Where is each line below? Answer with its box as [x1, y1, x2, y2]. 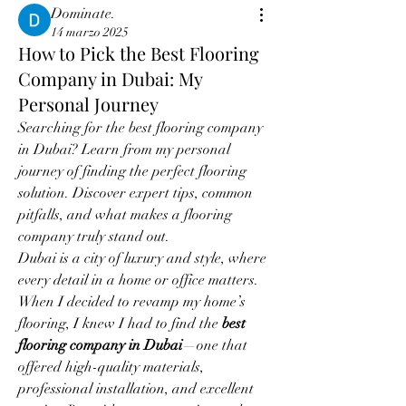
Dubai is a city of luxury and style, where [18, 249, 266, 267]
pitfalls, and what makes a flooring [18, 206, 232, 224]
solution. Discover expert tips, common [18, 184, 253, 202]
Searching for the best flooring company [18, 119, 263, 137]
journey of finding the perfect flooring [18, 162, 246, 180]
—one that [182, 336, 247, 354]
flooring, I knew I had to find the [18, 314, 222, 333]
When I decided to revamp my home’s [18, 293, 246, 311]
